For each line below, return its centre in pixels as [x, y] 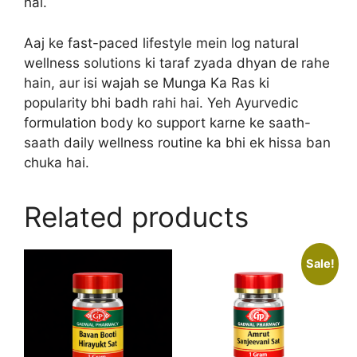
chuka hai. [57, 162]
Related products [136, 216]
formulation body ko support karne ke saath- [167, 122]
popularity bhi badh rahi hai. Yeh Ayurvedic [161, 102]
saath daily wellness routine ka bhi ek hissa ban [177, 142]
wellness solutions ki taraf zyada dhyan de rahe [177, 63]
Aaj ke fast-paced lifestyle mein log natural [161, 43]
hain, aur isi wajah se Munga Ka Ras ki [147, 82]
